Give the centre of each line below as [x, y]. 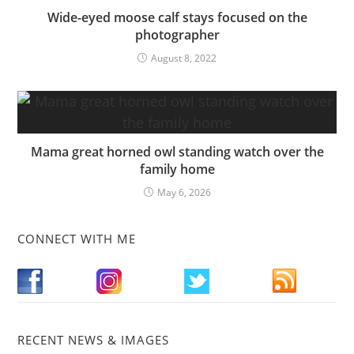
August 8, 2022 [184, 58]
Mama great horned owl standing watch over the [177, 151]
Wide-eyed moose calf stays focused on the [177, 17]
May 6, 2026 [184, 192]
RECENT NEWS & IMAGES [94, 339]
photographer [177, 34]
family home [177, 169]
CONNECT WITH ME [77, 238]
